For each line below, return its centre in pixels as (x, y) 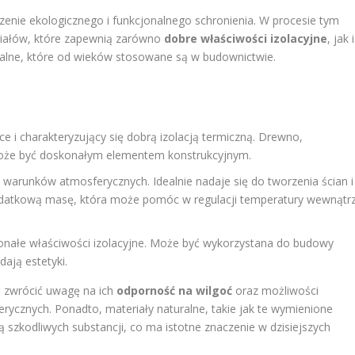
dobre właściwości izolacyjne (246, 39)
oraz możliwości (276, 291)
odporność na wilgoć (175, 291)
